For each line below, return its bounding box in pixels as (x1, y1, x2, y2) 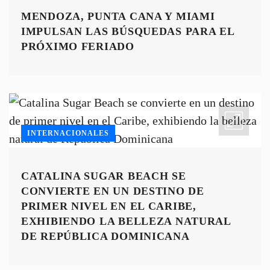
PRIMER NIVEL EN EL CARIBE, (21, 200, 196, 213)
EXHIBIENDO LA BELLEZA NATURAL (21, 215, 231, 228)
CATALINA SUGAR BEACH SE (21, 170, 186, 183)
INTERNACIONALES (27, 129, 109, 138)
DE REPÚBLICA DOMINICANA (21, 230, 190, 243)
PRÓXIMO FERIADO (21, 40, 134, 53)
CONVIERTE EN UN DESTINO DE (21, 185, 204, 198)
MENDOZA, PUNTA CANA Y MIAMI (21, 10, 215, 23)
